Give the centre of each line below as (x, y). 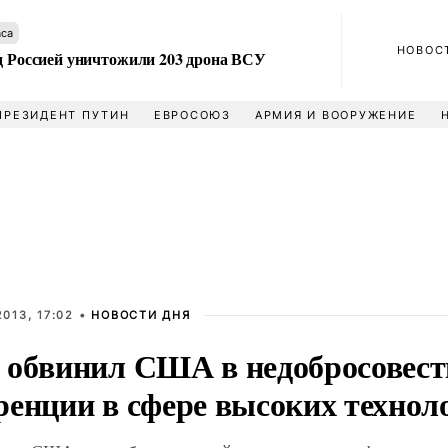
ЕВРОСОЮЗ (192, 115)
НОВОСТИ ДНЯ (141, 315)
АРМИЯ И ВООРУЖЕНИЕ (335, 115)
